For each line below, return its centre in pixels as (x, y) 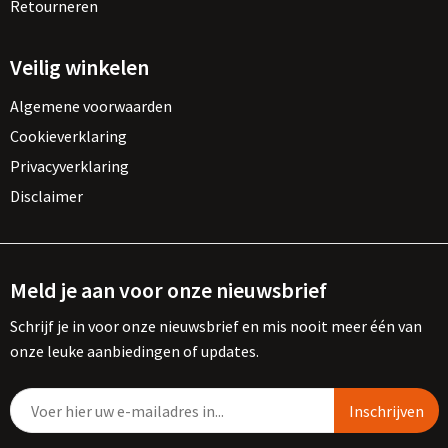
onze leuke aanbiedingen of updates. (134, 351)
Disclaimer (46, 196)
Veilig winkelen (79, 67)
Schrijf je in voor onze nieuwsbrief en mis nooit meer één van (215, 326)
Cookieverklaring (68, 136)
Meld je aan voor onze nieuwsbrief (168, 290)
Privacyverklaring (69, 166)
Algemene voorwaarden (90, 106)
